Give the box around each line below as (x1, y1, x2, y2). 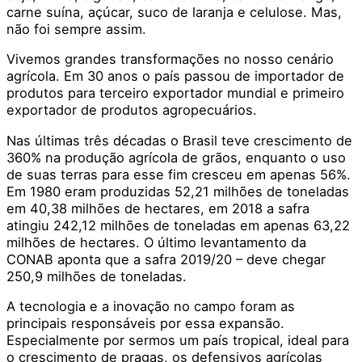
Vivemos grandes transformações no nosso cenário (6, 51, 334, 68)
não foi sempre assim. (6, 20, 150, 37)
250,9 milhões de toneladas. (6, 267, 187, 284)
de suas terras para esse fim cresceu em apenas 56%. (6, 166, 351, 183)
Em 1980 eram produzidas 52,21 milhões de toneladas (6, 183, 349, 200)
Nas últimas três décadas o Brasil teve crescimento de (6, 132, 352, 149)
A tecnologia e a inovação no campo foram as (6, 298, 295, 315)
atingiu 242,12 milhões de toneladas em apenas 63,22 (6, 217, 350, 234)
